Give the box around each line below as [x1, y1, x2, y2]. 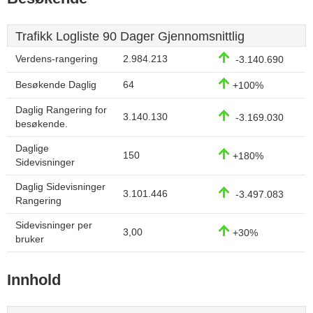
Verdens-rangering [15, 54, 98, 64]
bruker [15, 234, 44, 245]
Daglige [15, 143, 49, 154]
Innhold [7, 271, 61, 289]
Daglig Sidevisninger [15, 182, 105, 192]
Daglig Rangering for [15, 105, 107, 115]
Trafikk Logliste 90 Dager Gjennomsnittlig [15, 29, 245, 43]
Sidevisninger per [15, 220, 92, 231]
